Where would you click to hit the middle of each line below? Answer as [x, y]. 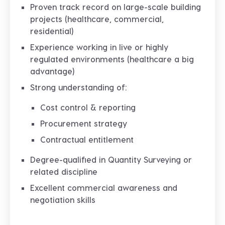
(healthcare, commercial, [113, 19]
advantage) [52, 71]
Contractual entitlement [87, 139]
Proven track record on [77, 7]
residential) [52, 31]
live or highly [144, 47]
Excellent [49, 188]
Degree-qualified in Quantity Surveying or [111, 159]
